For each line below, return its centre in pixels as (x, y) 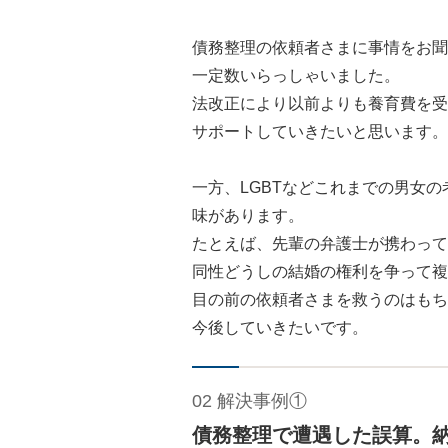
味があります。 (248, 216)
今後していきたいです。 (280, 328)
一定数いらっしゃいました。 (296, 76)
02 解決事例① (249, 401)
